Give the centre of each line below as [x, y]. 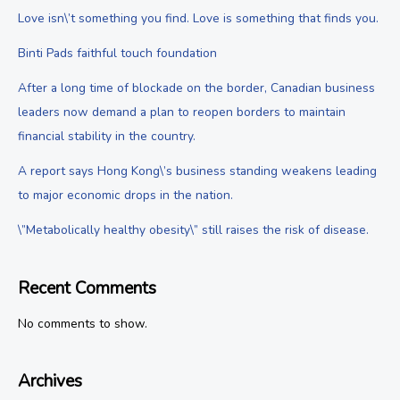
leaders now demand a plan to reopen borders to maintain [182, 112]
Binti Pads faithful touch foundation [117, 54]
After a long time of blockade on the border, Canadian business [196, 88]
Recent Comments [87, 288]
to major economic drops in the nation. [125, 196]
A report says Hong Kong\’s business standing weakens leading [197, 171]
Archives [50, 382]
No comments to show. [83, 324]
